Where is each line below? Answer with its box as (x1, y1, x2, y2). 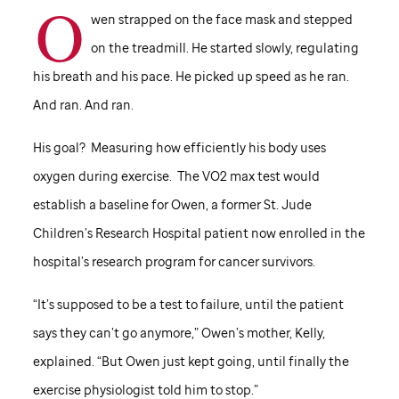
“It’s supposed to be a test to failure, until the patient (32, 295, 344, 313)
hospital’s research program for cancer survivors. (32, 252, 315, 270)
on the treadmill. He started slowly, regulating (90, 38, 359, 56)
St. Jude (263, 195, 312, 213)
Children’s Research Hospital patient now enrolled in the (32, 224, 365, 241)
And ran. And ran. (32, 95, 134, 113)
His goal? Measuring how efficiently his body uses (32, 138, 326, 156)
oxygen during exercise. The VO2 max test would (32, 167, 320, 184)
